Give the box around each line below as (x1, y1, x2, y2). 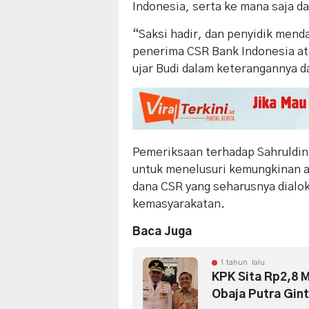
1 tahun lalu (220, 259, 265, 267)
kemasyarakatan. (132, 198, 225, 210)
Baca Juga (132, 226, 192, 238)
